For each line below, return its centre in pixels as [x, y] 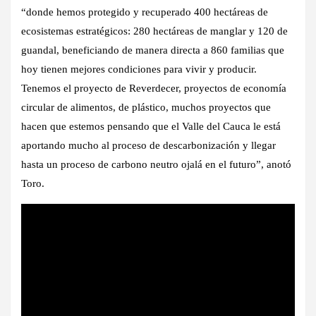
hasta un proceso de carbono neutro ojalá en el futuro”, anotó [156, 164]
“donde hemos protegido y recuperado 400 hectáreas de [145, 12]
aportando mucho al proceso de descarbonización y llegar [148, 145]
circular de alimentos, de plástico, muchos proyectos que [146, 107]
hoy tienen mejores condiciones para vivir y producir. [139, 69]
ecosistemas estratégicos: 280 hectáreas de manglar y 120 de [154, 31]
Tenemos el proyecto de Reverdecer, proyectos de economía [154, 88]
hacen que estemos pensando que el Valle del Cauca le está [151, 126]
